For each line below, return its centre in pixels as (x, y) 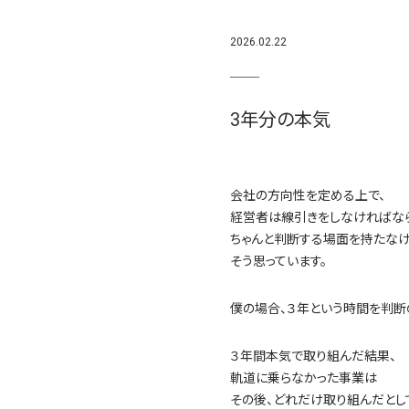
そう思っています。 (278, 262)
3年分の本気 (280, 120)
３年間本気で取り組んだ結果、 (313, 357)
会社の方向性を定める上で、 (308, 196)
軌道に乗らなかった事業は (304, 378)
